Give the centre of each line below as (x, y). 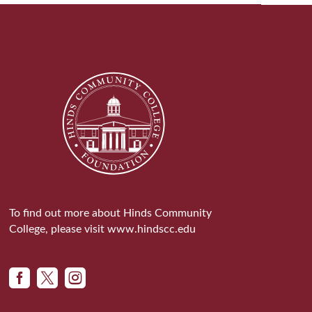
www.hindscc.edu (151, 229)
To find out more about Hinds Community (110, 213)
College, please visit (58, 229)
